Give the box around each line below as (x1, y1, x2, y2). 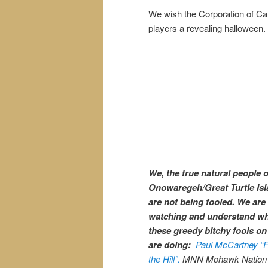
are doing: (148, 237, 191, 251)
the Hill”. (148, 252, 180, 265)
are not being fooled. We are (148, 194, 266, 208)
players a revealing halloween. (148, 22, 266, 35)
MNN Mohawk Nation (180, 252, 267, 265)
